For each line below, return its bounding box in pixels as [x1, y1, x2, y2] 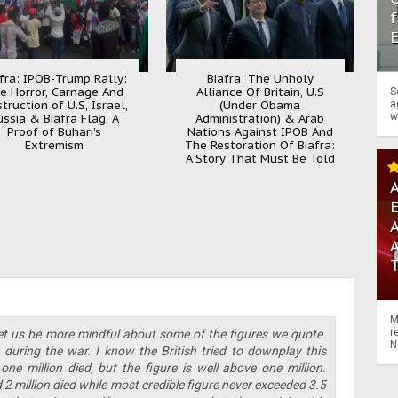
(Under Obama [219, 97, 301, 113]
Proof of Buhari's [7, 123, 102, 139]
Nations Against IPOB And [187, 123, 333, 139]
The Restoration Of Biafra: [185, 137, 336, 153]
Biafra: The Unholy [206, 70, 314, 86]
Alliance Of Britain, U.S [195, 84, 324, 99]
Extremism [25, 137, 84, 153]
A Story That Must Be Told [185, 150, 335, 166]
